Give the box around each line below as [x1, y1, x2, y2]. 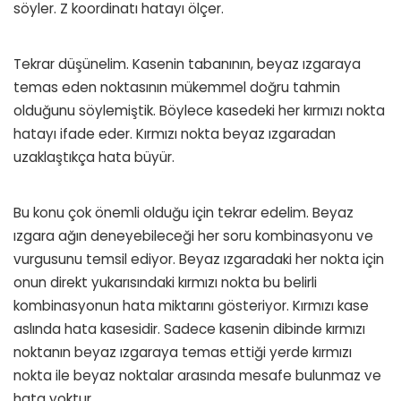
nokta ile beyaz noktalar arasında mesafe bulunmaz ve [13, 365, 381, 385]
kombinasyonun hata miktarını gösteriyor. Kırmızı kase [13, 295, 369, 315]
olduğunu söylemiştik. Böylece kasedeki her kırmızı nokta [13, 100, 385, 120]
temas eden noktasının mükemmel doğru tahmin [13, 77, 340, 97]
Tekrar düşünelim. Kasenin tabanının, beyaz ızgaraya [13, 54, 361, 73]
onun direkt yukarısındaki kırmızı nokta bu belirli [13, 272, 317, 292]
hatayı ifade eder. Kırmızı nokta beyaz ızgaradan [13, 124, 336, 143]
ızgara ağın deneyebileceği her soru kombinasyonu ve [13, 226, 373, 245]
